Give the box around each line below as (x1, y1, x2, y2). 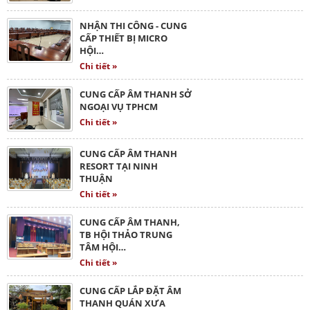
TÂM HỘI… (80, 240, 126, 253)
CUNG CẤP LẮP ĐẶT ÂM (80, 284, 181, 297)
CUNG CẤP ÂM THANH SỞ (80, 87, 192, 100)
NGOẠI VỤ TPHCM (80, 100, 158, 113)
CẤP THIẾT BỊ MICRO (80, 31, 167, 44)
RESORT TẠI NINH (80, 159, 158, 172)
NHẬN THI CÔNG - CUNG (80, 19, 187, 32)
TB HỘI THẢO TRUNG (80, 228, 172, 241)
